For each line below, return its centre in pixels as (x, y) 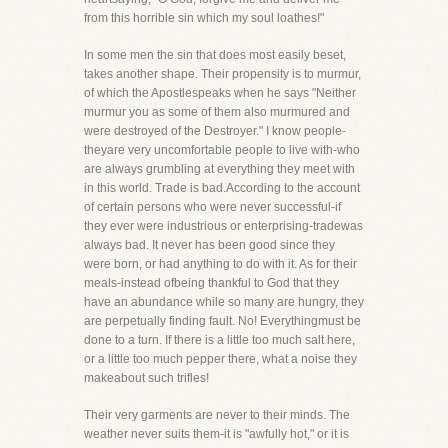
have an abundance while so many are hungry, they (224, 302)
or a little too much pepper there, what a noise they (220, 359)
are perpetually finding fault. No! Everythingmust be (222, 321)
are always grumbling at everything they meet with (219, 169)
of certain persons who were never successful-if (212, 207)
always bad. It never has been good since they (209, 245)
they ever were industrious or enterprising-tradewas (223, 226)
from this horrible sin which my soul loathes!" (204, 18)
